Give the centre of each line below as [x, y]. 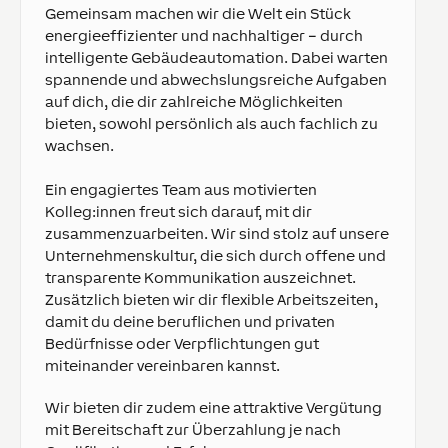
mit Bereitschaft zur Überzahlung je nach [193, 429]
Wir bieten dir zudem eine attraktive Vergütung [213, 407]
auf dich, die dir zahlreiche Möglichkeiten [194, 101]
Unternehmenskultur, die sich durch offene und [215, 255]
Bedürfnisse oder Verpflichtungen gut [182, 343]
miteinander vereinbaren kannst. [162, 365]
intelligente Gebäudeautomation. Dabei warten [216, 57]
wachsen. [79, 145]
